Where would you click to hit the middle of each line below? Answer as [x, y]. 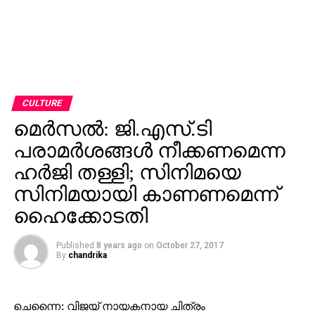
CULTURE [42, 103]
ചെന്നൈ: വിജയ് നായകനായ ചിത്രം [109, 306]
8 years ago [119, 245]
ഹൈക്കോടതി [80, 216]
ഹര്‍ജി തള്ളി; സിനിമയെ [127, 172]
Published [75, 245]
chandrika [87, 255]
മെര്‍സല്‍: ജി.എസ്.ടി [112, 128]
